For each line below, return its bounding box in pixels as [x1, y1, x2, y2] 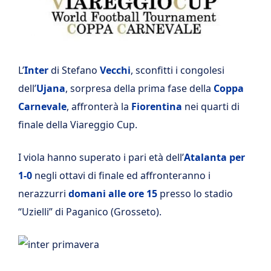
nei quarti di [182, 100, 240, 113]
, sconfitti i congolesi [131, 64, 224, 77]
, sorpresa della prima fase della [65, 82, 214, 95]
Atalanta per [184, 151, 245, 164]
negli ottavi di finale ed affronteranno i [32, 169, 211, 182]
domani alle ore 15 [68, 187, 157, 200]
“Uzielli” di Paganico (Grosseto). [18, 205, 162, 218]
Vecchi [100, 64, 131, 77]
